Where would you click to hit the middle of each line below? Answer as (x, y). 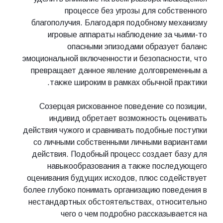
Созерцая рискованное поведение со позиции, (123, 106)
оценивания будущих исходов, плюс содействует (117, 178)
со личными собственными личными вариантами (120, 142)
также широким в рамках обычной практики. (128, 82)
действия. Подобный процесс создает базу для (119, 154)
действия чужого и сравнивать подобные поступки (115, 130)
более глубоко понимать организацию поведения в (115, 190)
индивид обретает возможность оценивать (128, 118)
